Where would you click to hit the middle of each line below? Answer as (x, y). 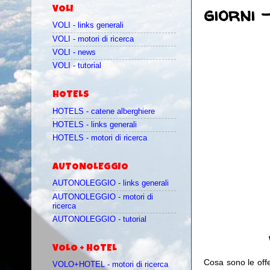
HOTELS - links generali (95, 124)
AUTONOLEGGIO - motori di (103, 197)
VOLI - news (74, 52)
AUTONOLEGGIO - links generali (111, 184)
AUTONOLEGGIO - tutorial (99, 219)
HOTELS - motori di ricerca (100, 138)
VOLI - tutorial (77, 66)
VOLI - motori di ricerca (93, 39)
